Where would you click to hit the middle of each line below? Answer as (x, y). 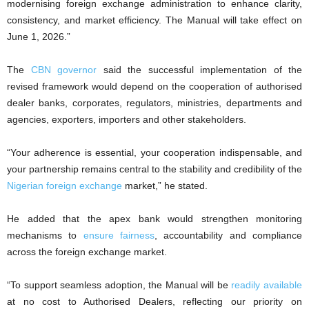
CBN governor (63, 69)
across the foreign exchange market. (87, 251)
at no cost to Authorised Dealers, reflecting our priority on (154, 301)
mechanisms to (45, 235)
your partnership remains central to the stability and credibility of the (154, 169)
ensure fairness (119, 235)
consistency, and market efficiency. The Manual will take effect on (154, 20)
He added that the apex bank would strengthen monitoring (154, 218)
